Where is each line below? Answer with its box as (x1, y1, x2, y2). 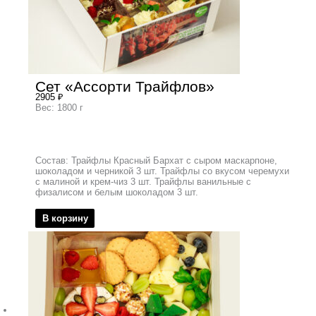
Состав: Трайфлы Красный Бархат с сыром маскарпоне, (35, 154, 277, 166)
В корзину (42, 213, 88, 224)
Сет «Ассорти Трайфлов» (35, 78, 214, 95)
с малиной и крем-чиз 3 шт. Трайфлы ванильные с (35, 176, 251, 187)
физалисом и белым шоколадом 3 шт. (35, 186, 198, 197)
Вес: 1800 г (35, 102, 83, 113)
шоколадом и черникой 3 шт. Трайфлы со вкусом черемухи (35, 165, 289, 176)
